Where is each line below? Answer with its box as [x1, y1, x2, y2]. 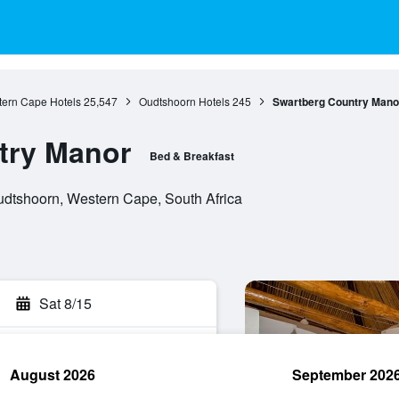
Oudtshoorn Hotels [138, 94, 230, 109]
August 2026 [10, 364, 95, 385]
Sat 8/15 [39, 293, 92, 313]
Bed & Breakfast [149, 148, 234, 164]
